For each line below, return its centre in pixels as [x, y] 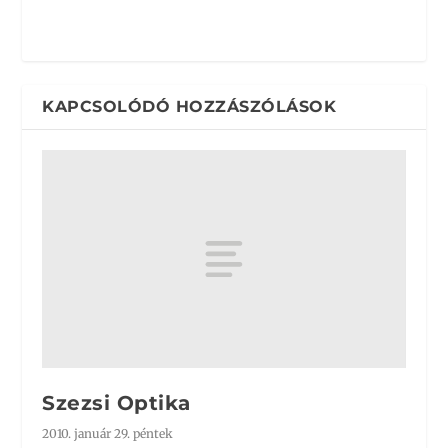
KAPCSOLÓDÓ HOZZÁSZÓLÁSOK [189, 106]
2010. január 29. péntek [108, 433]
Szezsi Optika [116, 402]
